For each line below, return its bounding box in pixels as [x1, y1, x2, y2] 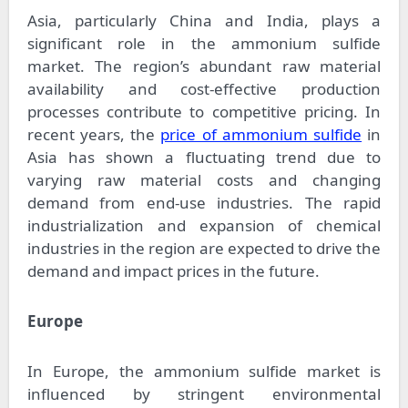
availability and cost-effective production [26, 78, 382, 100]
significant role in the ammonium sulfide [26, 33, 382, 55]
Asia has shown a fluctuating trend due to [26, 147, 382, 168]
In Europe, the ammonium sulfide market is [26, 361, 382, 382]
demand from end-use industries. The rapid [26, 192, 382, 214]
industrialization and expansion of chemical [26, 215, 382, 237]
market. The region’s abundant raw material [26, 56, 382, 77]
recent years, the [26, 124, 161, 146]
